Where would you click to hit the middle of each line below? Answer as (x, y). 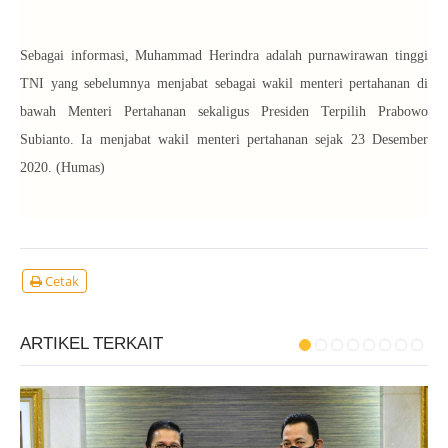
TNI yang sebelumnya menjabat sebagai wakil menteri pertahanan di (224, 83)
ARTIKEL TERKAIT (91, 343)
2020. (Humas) (62, 167)
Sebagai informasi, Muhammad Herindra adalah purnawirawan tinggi (224, 55)
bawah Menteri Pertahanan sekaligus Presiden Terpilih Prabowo (224, 111)
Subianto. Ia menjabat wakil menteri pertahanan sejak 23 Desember (224, 139)
